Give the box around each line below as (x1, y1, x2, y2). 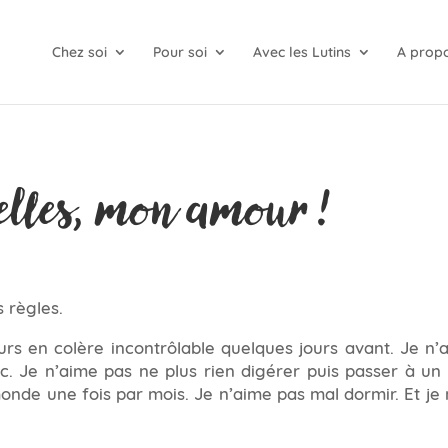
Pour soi (152, 43, 207, 61)
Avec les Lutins (252, 43, 351, 61)
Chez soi (51, 43, 107, 61)
